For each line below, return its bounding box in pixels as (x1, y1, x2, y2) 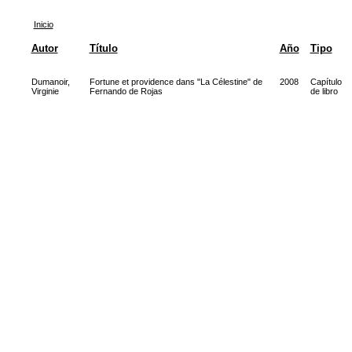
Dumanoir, (31, 77, 70, 86)
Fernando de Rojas (89, 86, 163, 96)
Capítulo (310, 77, 342, 86)
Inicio (33, 20, 53, 29)
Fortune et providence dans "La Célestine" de (89, 77, 262, 86)
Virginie (31, 86, 59, 96)
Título (89, 42, 118, 54)
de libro (310, 86, 338, 96)
